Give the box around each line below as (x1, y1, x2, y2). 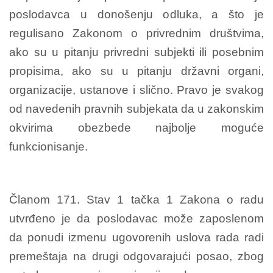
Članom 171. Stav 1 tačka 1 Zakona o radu (9, 193, 264, 206)
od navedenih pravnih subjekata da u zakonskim (9, 102, 264, 115)
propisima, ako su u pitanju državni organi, (9, 64, 264, 77)
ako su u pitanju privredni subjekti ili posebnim (9, 45, 264, 58)
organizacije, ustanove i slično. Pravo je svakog (9, 83, 264, 96)
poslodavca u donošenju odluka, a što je (9, 7, 264, 21)
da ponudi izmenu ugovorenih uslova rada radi (9, 230, 264, 244)
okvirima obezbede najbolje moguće (9, 121, 264, 134)
